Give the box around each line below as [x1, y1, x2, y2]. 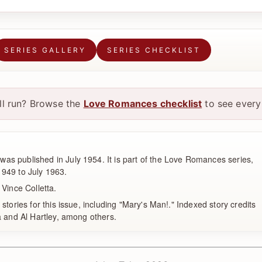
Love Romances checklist [83, 97, 202, 109]
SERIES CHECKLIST [106, 45, 201, 54]
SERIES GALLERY [4, 45, 86, 54]
